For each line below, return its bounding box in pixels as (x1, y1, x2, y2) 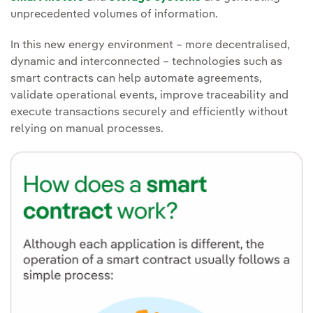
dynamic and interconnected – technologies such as (10, 56, 282, 68)
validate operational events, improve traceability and (10, 89, 289, 101)
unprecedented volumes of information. (10, 8, 218, 20)
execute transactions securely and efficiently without (10, 106, 288, 118)
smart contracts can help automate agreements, (10, 73, 262, 85)
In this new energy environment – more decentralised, (10, 39, 290, 51)
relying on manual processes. (10, 123, 163, 135)
